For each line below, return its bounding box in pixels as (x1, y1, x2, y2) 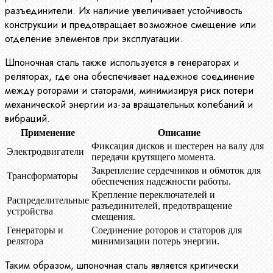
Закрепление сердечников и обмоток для (91, 165, 261, 175)
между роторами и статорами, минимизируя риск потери (5, 83, 253, 97)
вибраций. (5, 111, 50, 126)
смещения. (91, 211, 135, 222)
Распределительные (7, 194, 89, 205)
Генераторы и (7, 224, 63, 235)
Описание (157, 127, 200, 138)
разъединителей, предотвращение (91, 200, 232, 211)
